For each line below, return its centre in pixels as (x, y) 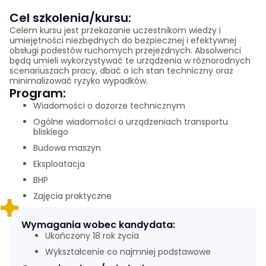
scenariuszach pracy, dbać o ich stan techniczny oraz (121, 71)
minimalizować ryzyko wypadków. (79, 81)
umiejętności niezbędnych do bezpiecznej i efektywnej (123, 40)
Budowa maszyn (67, 148)
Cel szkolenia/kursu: (70, 18)
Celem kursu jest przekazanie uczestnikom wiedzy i (115, 30)
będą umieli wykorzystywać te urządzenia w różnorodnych (130, 61)
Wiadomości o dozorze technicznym (109, 106)
